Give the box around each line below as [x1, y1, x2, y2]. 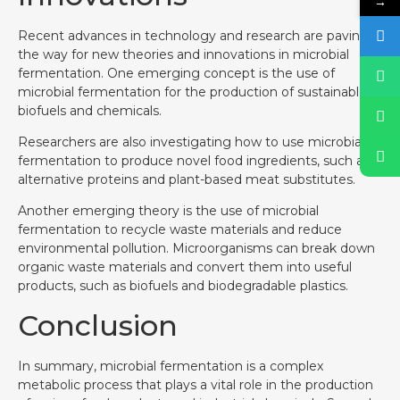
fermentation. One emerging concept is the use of [18, 64, 335, 81]
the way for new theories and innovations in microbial [18, 46, 349, 62]
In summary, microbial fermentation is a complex [18, 357, 323, 374]
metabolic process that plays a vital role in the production [18, 376, 373, 393]
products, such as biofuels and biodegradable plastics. [18, 278, 348, 295]
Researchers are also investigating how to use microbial [18, 134, 364, 151]
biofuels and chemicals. [18, 102, 162, 119]
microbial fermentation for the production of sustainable [18, 83, 367, 100]
